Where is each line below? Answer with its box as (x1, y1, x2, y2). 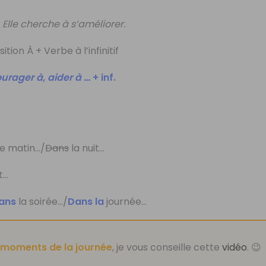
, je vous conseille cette (112, 240, 223, 254)
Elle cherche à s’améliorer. (2, 17, 126, 31)
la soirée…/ (16, 194, 68, 208)
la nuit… (69, 141, 105, 155)
